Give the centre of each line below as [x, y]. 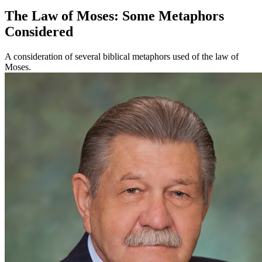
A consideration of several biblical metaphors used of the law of [122, 57]
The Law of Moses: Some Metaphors [114, 16]
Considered [39, 32]
